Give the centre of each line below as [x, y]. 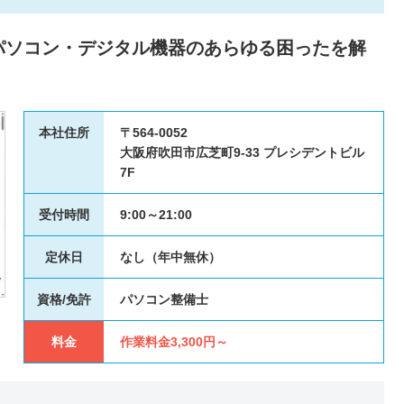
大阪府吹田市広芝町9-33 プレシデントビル [242, 152]
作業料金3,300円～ [174, 342]
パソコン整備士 [164, 299]
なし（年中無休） [170, 257]
